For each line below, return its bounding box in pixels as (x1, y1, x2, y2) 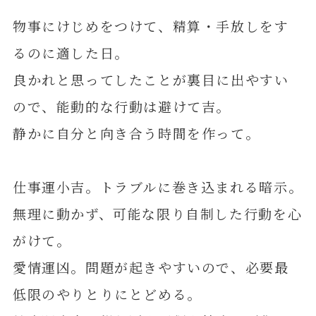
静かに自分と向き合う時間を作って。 (12, 123, 260, 142)
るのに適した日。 (12, 42, 129, 62)
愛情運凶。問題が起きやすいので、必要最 (12, 257, 289, 276)
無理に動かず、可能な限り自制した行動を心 (12, 203, 303, 223)
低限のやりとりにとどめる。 (12, 284, 202, 303)
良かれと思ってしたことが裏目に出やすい (12, 69, 289, 89)
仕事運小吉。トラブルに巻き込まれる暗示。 (12, 176, 303, 196)
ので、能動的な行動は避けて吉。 (12, 96, 231, 116)
